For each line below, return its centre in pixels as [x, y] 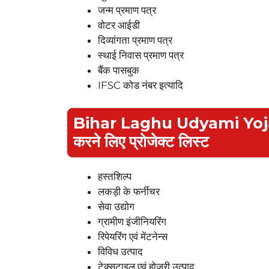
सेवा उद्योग [116, 207]
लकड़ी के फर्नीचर [129, 192]
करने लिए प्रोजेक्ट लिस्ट [141, 142]
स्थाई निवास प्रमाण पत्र [141, 55]
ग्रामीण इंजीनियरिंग [132, 222]
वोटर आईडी [119, 25]
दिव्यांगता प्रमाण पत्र [135, 40]
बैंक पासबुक [119, 70]
